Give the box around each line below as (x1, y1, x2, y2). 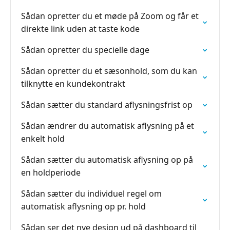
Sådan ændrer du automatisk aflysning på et (21, 120, 194, 131)
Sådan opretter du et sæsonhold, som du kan (21, 65, 197, 76)
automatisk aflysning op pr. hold (21, 201, 146, 212)
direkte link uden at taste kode (21, 23, 140, 34)
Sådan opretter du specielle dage (21, 44, 149, 55)
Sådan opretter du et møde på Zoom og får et (21, 10, 199, 22)
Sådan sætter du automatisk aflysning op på (21, 154, 193, 165)
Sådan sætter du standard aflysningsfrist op (21, 99, 193, 110)
